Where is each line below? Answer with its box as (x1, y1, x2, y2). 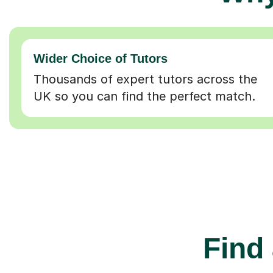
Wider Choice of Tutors (34, 51, 168, 65)
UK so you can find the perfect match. (34, 88, 255, 104)
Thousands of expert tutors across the (34, 71, 257, 87)
